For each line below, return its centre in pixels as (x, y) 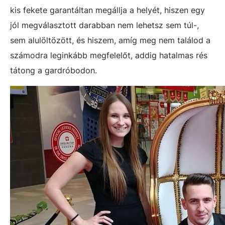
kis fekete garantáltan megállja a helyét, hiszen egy (107, 10)
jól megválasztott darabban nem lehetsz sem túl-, (104, 25)
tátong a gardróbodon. (53, 70)
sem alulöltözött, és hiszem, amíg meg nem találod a (110, 40)
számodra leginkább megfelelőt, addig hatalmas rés (109, 55)
